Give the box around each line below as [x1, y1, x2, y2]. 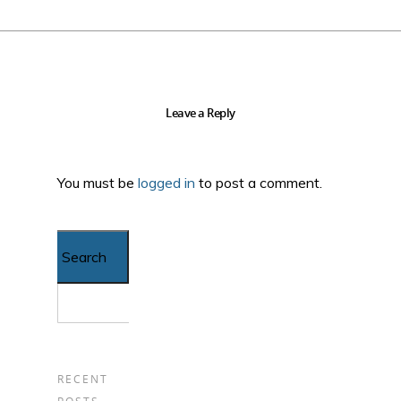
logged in [138, 173, 195, 192]
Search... [57, 235, 110, 253]
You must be [57, 173, 138, 192]
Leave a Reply [166, 104, 235, 121]
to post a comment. [195, 173, 322, 192]
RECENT [57, 371, 108, 387]
